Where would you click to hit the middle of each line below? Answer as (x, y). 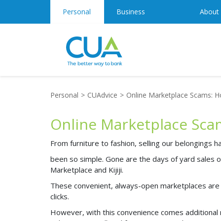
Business (131, 12)
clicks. (60, 196)
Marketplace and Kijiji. (88, 170)
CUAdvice (102, 95)
